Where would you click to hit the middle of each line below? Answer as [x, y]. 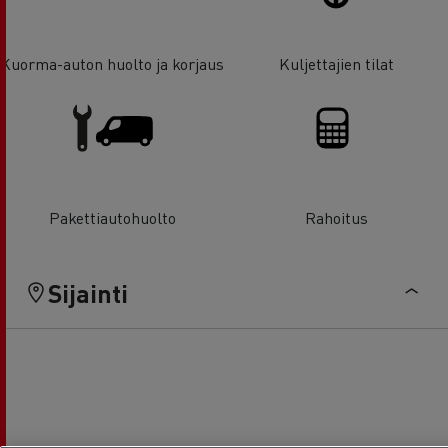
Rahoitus [336, 217]
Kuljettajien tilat [336, 63]
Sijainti [88, 292]
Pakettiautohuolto [112, 217]
